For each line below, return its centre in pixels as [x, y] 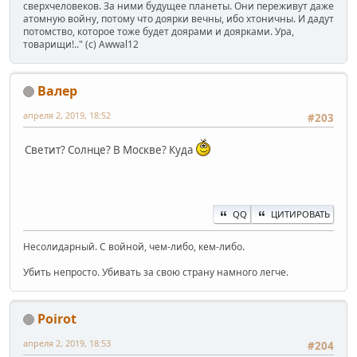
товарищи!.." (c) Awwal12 [81, 44]
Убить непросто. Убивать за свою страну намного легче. [156, 272]
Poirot [57, 318]
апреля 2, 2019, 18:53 [67, 343]
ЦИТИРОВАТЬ [300, 214]
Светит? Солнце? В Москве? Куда [110, 149]
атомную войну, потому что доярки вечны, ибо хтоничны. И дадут [178, 18]
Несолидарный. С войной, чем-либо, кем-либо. [134, 246]
